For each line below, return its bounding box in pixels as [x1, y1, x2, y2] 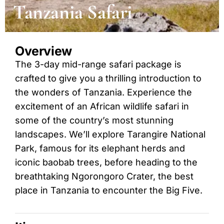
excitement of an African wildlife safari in [15, 101, 189, 111]
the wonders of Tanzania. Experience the [15, 87, 192, 97]
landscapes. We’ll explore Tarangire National [15, 129, 205, 139]
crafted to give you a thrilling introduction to [15, 73, 201, 83]
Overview [15, 43, 72, 58]
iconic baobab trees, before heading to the [15, 157, 197, 167]
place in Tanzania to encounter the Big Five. [15, 185, 202, 195]
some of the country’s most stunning [15, 115, 173, 125]
